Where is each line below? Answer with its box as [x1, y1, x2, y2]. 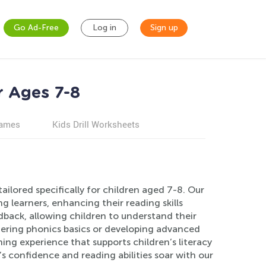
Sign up [150, 23, 178, 33]
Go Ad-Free [14, 23, 59, 33]
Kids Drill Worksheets [52, 118, 140, 130]
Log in [93, 23, 116, 33]
